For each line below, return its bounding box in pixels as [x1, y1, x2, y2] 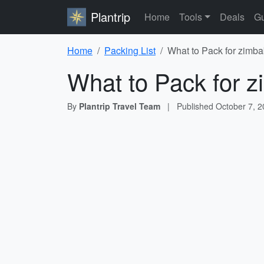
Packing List [104, 44, 156, 57]
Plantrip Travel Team [79, 100, 160, 112]
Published [177, 100, 216, 112]
